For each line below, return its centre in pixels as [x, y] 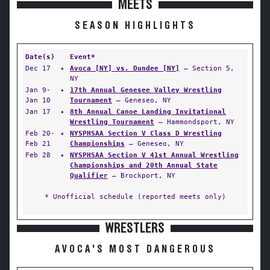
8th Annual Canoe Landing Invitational [148, 111]
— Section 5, [207, 68]
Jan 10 [38, 100]
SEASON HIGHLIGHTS [135, 26]
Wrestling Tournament [112, 122]
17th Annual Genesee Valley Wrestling [146, 90]
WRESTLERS [135, 228]
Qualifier [89, 175]
